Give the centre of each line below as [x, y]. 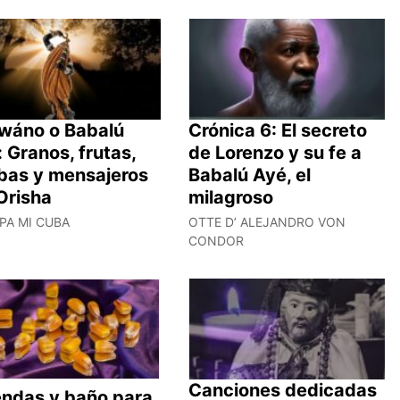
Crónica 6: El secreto [277, 130]
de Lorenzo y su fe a [275, 152]
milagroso [230, 197]
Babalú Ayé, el [249, 175]
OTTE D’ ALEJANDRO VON [267, 221]
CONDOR [216, 240]
